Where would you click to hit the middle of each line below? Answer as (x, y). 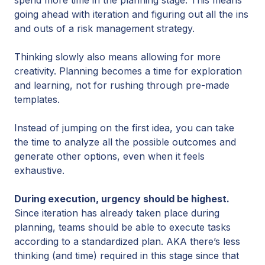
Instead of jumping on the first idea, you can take (124, 127)
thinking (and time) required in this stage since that (127, 255)
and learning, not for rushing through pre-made (122, 85)
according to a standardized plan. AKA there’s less (127, 241)
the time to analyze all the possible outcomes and (125, 142)
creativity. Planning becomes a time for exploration (128, 71)
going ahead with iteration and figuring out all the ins (131, 14)
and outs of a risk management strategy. (106, 28)
